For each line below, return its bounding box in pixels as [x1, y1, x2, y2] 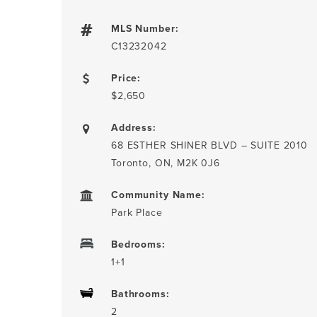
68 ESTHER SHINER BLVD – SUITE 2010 [111, 138, 308, 152]
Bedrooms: [111, 237, 166, 251]
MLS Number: [111, 21, 179, 35]
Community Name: [111, 188, 205, 202]
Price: [111, 71, 142, 85]
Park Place [111, 205, 163, 219]
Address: [111, 120, 156, 134]
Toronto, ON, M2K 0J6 [111, 156, 220, 170]
